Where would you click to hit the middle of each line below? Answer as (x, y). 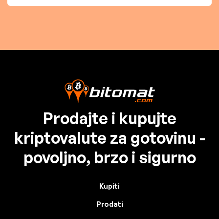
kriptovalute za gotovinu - (109, 138)
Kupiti (109, 186)
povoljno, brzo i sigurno (109, 158)
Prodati (109, 204)
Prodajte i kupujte (109, 119)
